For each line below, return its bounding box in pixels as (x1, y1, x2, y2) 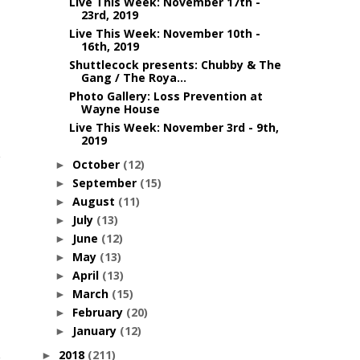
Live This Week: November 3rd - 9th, (68, 120, 279, 135)
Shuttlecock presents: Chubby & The (68, 57, 281, 72)
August (72, 194, 118, 209)
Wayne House (80, 101, 160, 117)
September (72, 175, 140, 190)
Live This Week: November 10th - (68, 26, 260, 41)
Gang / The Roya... (80, 70, 186, 85)
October (72, 157, 123, 172)
